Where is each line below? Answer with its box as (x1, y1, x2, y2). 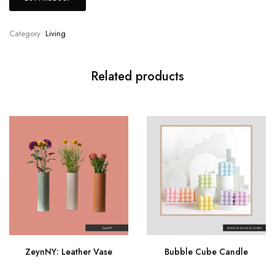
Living (45, 27, 66, 39)
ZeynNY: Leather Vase (25, 245, 112, 258)
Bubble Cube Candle (165, 245, 248, 258)
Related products (91, 67, 184, 85)
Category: (9, 27, 45, 39)
